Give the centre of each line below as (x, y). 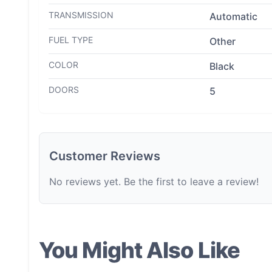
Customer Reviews (105, 156)
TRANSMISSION (81, 15)
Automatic (233, 16)
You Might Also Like (139, 250)
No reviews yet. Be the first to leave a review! (154, 182)
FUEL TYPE (71, 40)
